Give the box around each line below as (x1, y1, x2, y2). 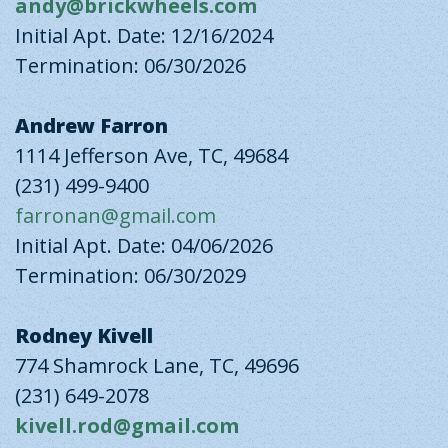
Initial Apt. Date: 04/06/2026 (15, 232, 273, 259)
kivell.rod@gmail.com (15, 412, 239, 439)
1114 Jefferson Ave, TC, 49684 (15, 142, 288, 169)
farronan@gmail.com (15, 202, 216, 229)
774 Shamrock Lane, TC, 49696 (15, 352, 299, 379)
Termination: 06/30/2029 (15, 262, 246, 289)
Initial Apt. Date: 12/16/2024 (15, 22, 273, 49)
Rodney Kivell (15, 322, 153, 349)
